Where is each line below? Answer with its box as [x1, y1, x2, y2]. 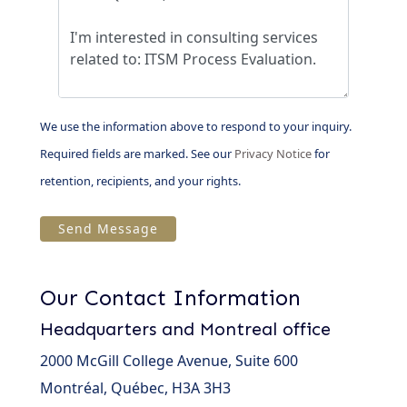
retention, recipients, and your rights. [40, 173, 241, 189]
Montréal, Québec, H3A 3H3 [40, 378, 231, 398]
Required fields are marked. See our [40, 145, 234, 162]
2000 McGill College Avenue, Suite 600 [40, 351, 298, 371]
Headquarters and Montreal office [40, 318, 331, 340]
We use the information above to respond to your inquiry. [40, 118, 352, 134]
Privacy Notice [234, 145, 312, 162]
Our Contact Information [40, 284, 301, 311]
